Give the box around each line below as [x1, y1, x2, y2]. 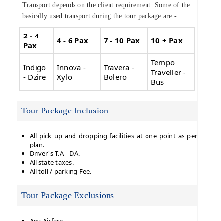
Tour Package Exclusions [21, 190, 114, 200]
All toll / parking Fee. [30, 167, 92, 176]
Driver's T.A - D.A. [30, 149, 80, 158]
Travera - [104, 62, 135, 72]
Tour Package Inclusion [21, 106, 109, 115]
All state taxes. [30, 158, 74, 167]
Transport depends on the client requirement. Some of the [22, 1, 190, 9]
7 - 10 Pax [104, 36, 140, 45]
